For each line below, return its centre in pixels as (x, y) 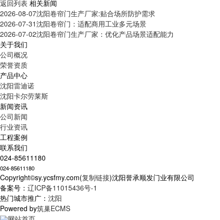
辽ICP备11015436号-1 (62, 188)
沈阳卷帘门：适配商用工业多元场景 (91, 24)
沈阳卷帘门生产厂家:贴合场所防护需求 (96, 14)
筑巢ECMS (54, 208)
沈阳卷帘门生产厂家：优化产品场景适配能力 (105, 34)
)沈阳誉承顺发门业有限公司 (152, 178)
